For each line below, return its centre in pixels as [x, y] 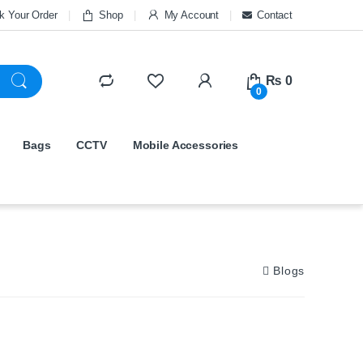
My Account [192, 15]
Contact [274, 15]
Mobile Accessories [186, 145]
